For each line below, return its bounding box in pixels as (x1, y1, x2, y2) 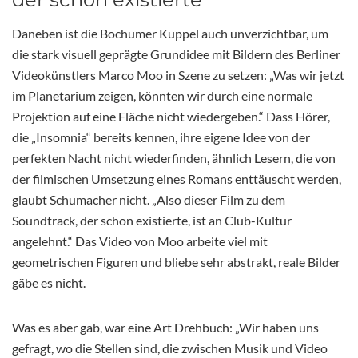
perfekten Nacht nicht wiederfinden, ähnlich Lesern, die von (12, 149, 336, 165)
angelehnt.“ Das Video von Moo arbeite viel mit (12, 233, 268, 249)
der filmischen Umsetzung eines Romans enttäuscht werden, (12, 170, 341, 186)
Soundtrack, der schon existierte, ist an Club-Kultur (12, 212, 292, 228)
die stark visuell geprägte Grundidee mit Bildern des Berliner (12, 46, 340, 62)
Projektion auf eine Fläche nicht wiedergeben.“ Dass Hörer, (12, 108, 330, 124)
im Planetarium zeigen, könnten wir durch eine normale (12, 87, 312, 103)
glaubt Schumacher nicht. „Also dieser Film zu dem (12, 191, 285, 207)
